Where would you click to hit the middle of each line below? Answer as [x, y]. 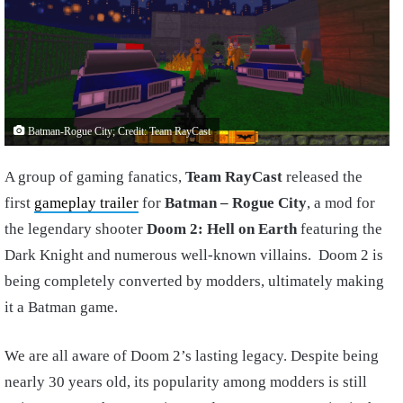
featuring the [340, 229]
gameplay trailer [86, 203]
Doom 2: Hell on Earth [222, 229]
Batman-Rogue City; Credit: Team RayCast [118, 132]
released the [322, 177]
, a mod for [341, 203]
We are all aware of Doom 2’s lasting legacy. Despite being [192, 356]
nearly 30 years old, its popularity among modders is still [186, 382]
